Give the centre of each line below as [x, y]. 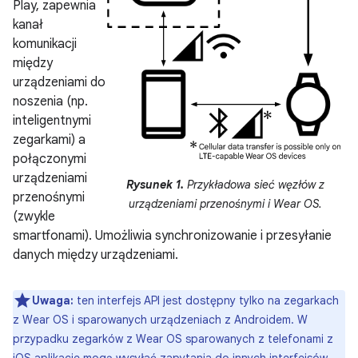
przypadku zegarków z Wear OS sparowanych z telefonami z [173, 339]
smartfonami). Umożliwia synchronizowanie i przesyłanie [172, 236]
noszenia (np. [50, 101]
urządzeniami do [59, 82]
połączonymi [50, 159]
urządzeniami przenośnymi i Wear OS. [225, 203]
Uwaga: [53, 300]
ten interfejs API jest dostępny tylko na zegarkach [206, 300]
